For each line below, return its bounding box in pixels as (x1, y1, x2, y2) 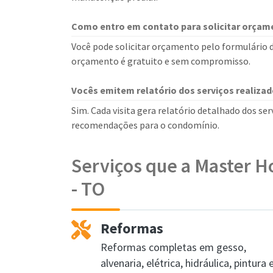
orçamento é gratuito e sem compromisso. (71, 55, 250, 67)
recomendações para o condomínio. (71, 119, 219, 131)
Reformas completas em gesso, (101, 240, 246, 254)
